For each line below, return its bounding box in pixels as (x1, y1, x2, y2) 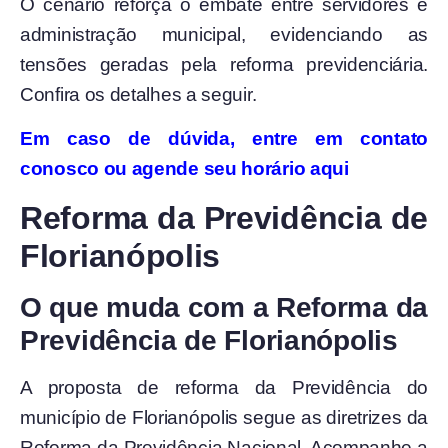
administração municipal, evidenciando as (20, 23, 428, 45)
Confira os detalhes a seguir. (20, 83, 257, 105)
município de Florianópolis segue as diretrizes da (20, 406, 428, 428)
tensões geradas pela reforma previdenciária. (20, 53, 428, 75)
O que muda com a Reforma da (20, 291, 428, 323)
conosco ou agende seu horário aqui (20, 158, 349, 180)
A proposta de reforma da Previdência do (20, 376, 428, 398)
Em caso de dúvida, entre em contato (20, 128, 428, 150)
